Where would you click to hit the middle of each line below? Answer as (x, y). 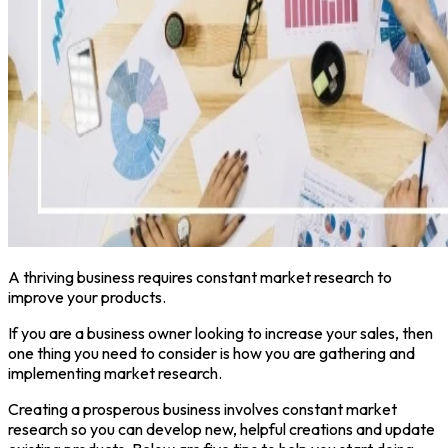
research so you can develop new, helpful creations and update (221, 428)
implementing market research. (115, 372)
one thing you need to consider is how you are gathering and (211, 352)
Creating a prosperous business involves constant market (202, 408)
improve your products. (87, 296)
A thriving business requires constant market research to (200, 276)
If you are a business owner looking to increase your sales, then (220, 332)
